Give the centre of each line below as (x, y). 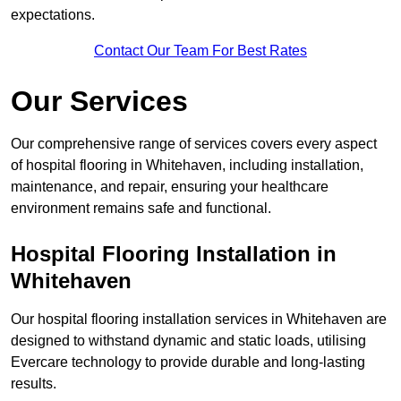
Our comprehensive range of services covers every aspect (194, 144)
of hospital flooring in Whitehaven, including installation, (187, 166)
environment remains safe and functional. (141, 209)
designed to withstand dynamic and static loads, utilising (188, 341)
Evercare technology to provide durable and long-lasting (188, 363)
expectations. (53, 15)
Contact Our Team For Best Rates (200, 51)
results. (34, 384)
